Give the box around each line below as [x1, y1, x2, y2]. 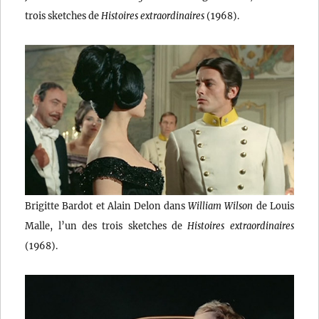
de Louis [253, 200, 294, 212]
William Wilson [188, 200, 253, 212]
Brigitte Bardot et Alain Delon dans [25, 200, 189, 212]
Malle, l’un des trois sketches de [25, 220, 188, 232]
